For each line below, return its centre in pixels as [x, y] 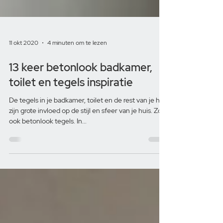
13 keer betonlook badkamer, [81, 117]
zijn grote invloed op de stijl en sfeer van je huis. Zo [85, 160]
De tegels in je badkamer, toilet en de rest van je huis [89, 150]
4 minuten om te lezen [77, 92]
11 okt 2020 [24, 92]
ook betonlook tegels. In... [48, 170]
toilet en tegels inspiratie [71, 132]
